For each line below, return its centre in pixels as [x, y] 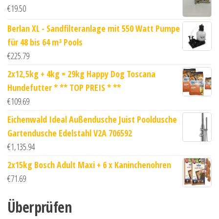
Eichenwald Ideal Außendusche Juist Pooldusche [92, 119]
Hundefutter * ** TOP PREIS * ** [64, 87]
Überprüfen [39, 207]
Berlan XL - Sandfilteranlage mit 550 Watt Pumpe [94, 28]
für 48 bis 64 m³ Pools [45, 42]
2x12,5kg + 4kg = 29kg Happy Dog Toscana [81, 74]
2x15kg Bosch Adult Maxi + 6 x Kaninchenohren [89, 164]
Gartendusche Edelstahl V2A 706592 [70, 133]
